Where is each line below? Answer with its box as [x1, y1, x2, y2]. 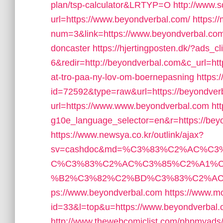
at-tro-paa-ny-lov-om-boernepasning [51, 72, 194, 82]
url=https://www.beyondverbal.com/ [51, 14, 190, 24]
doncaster [51, 43, 90, 53]
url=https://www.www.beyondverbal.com [51, 101, 209, 111]
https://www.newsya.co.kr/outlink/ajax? [51, 130, 204, 140]
